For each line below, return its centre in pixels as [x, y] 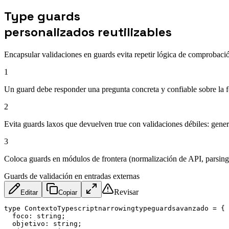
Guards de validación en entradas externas [72, 176]
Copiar [68, 192]
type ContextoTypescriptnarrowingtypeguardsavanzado [108, 208]
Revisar [126, 192]
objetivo [29, 223]
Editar [29, 192]
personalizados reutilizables [88, 32]
